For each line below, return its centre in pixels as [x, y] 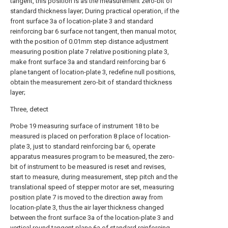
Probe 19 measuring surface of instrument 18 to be [84, 126]
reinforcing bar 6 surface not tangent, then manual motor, [93, 31]
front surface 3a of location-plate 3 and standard [82, 21]
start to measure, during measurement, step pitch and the [94, 177]
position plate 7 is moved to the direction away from [87, 197]
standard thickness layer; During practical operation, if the [95, 11]
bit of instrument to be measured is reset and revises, [88, 167]
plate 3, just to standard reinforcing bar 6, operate [83, 146]
